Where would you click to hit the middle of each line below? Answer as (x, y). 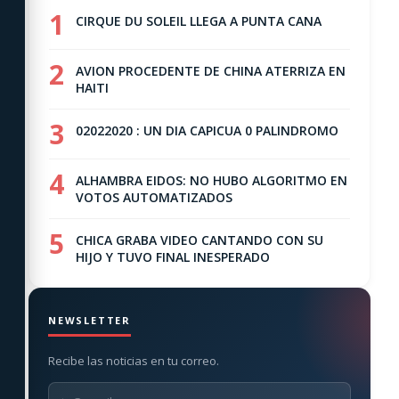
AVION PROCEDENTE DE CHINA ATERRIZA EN (211, 71)
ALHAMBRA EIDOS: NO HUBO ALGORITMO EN (212, 180)
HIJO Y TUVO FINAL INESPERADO (173, 257)
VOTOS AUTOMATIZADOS (154, 197)
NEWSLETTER (90, 320)
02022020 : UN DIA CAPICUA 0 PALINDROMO (207, 130)
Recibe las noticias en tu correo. (134, 361)
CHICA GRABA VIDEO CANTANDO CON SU (199, 240)
